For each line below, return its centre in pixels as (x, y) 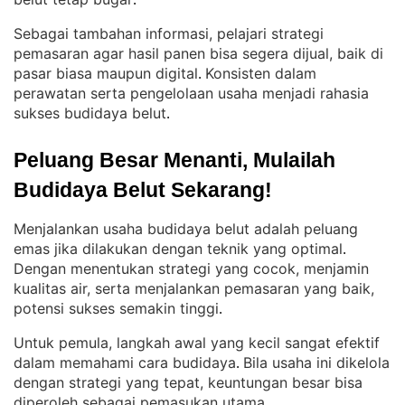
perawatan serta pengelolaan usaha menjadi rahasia (191, 93)
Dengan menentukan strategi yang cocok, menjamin (191, 268)
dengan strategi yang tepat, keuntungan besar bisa (188, 382)
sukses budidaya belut (90, 113)
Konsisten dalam (261, 73)
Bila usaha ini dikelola (316, 363)
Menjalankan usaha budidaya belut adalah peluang (186, 229)
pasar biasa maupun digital (106, 73)
